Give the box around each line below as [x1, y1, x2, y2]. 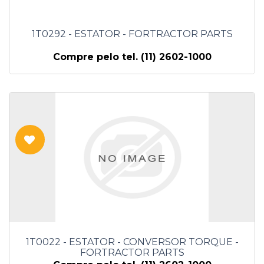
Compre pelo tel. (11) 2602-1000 [52, 51, 212, 63]
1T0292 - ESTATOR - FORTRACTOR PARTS [31, 28, 233, 40]
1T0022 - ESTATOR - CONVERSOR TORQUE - [25, 236, 239, 248]
